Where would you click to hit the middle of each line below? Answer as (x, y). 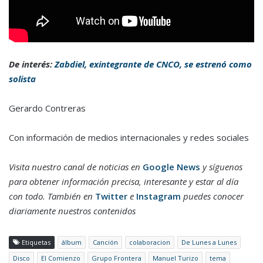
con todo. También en (52, 196)
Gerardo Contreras (47, 108)
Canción (105, 242)
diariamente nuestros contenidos (72, 211)
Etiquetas (35, 242)
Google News (171, 167)
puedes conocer (212, 196)
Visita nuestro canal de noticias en (76, 167)
